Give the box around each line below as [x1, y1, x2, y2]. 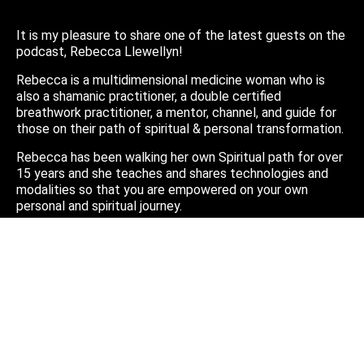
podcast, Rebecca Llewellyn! [16, 43, 183, 59]
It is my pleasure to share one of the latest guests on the [16, 27, 345, 43]
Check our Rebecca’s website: [16, 271, 187, 287]
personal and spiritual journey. [16, 197, 182, 214]
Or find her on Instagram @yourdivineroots [16, 303, 255, 319]
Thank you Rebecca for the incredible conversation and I [16, 226, 339, 242]
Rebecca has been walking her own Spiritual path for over [16, 149, 343, 165]
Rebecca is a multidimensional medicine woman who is [16, 71, 325, 88]
